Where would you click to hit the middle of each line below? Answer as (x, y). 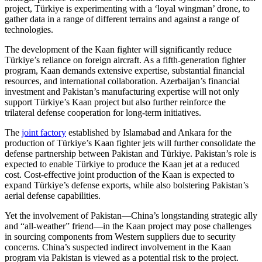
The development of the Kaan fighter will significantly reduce (118, 49)
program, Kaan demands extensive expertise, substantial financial (125, 70)
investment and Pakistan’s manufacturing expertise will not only (122, 91)
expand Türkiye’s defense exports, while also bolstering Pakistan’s (127, 185)
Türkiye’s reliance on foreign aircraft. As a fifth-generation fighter (125, 60)
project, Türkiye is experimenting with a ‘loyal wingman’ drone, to (127, 8)
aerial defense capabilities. (53, 195)
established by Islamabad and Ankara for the (149, 132)
